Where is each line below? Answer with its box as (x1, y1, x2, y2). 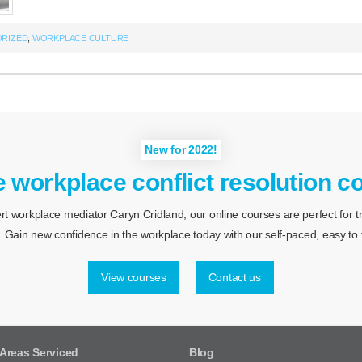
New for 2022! (145, 142, 217, 156)
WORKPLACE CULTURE (32, 32, 129, 43)
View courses (101, 270, 166, 284)
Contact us (208, 270, 261, 284)
